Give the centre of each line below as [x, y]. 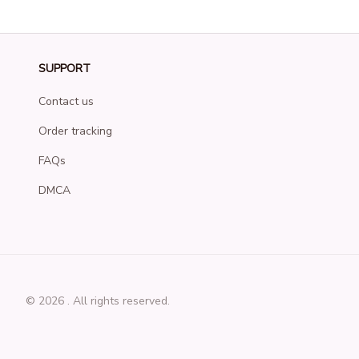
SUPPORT [65, 69]
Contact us [66, 101]
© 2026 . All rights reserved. [98, 301]
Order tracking [75, 131]
